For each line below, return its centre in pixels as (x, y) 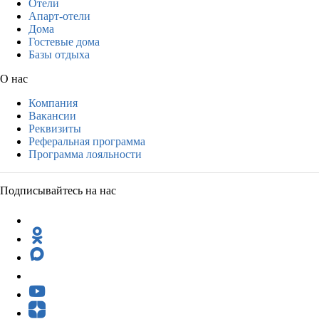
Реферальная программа (87, 141)
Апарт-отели (59, 16)
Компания (53, 103)
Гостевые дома (64, 41)
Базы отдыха (59, 54)
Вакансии (52, 115)
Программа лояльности (85, 154)
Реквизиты (55, 128)
